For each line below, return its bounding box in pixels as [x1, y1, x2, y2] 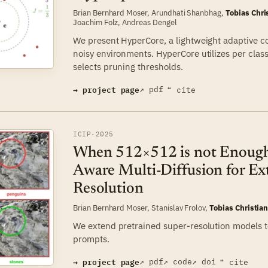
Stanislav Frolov [151, 202, 206, 212]
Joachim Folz [73, 17, 118, 27]
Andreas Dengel [122, 17, 177, 27]
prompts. [73, 233, 109, 245]
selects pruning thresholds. [73, 60, 183, 72]
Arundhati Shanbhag [151, 7, 222, 17]
